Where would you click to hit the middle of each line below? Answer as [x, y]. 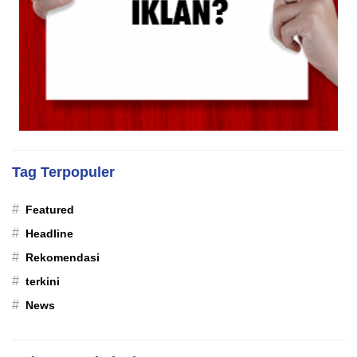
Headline [49, 233]
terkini [43, 281]
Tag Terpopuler [63, 172]
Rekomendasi [63, 257]
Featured [50, 210]
